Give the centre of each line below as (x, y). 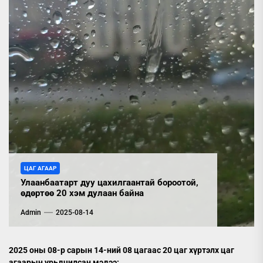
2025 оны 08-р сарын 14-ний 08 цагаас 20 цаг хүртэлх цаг (122, 250)
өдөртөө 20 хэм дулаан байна (82, 193)
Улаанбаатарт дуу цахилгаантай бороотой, (109, 182)
